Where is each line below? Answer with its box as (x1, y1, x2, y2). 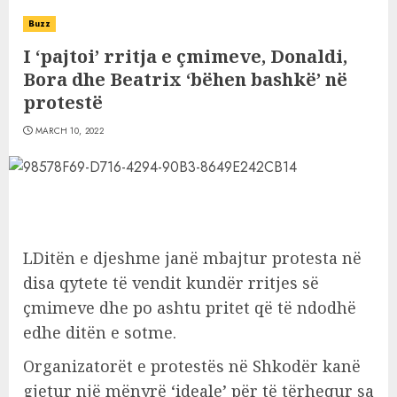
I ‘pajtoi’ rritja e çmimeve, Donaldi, (23, 44, 347, 68)
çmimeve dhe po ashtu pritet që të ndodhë (23, 297, 356, 318)
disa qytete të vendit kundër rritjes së (23, 272, 319, 293)
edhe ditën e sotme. (23, 322, 176, 343)
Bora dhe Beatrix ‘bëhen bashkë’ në (23, 67, 347, 91)
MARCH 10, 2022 (35, 124, 104, 137)
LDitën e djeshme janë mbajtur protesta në (23, 247, 362, 269)
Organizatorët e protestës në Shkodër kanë (23, 355, 361, 377)
